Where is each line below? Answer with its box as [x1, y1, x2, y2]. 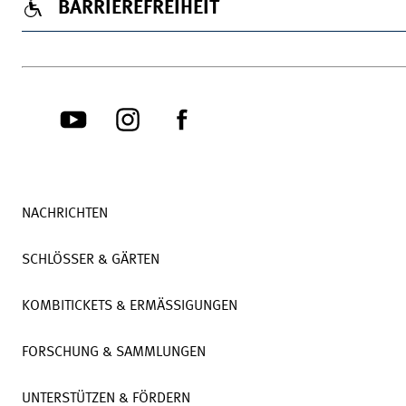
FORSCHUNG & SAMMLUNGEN [22, 345, 206, 360]
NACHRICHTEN [22, 207, 108, 221]
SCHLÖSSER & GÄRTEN [22, 253, 159, 267]
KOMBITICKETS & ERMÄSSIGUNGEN [22, 299, 237, 314]
